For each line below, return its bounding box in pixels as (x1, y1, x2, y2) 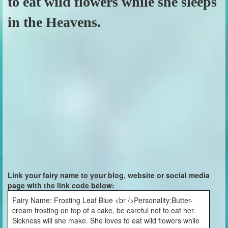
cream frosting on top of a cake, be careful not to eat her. (12, 205, 195, 215)
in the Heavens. (8, 14, 101, 30)
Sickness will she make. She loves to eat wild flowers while (12, 215, 199, 225)
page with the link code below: (8, 180, 115, 190)
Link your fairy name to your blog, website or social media (8, 170, 210, 180)
